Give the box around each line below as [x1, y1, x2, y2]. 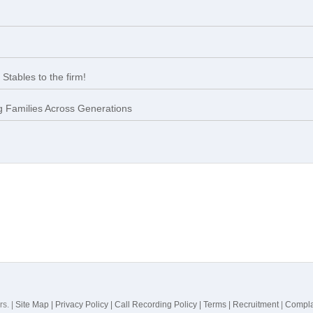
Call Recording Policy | [115, 300, 203, 310]
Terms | [203, 300, 233, 310]
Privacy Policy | [55, 300, 115, 310]
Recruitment [233, 300, 279, 310]
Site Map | [15, 300, 55, 310]
